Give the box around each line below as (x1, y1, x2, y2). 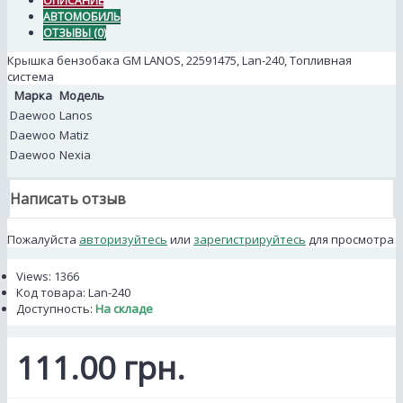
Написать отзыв (10, 189, 126, 210)
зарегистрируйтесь (193, 230, 306, 247)
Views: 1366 (16, 267, 79, 284)
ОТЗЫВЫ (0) (43, 25, 106, 41)
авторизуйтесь (79, 230, 167, 247)
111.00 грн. (16, 345, 185, 389)
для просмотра (306, 230, 394, 247)
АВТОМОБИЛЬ (43, 9, 121, 25)
